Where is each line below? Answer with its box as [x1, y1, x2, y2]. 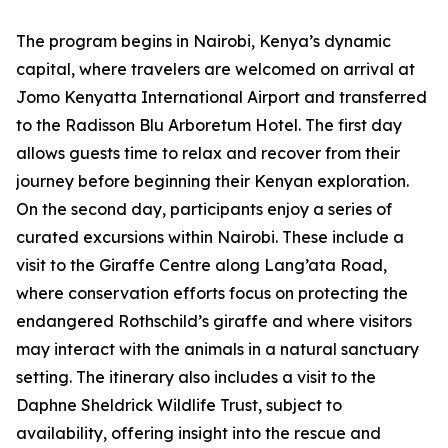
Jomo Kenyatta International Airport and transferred [16, 87, 427, 108]
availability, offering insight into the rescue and [16, 423, 381, 444]
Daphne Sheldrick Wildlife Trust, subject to [16, 395, 342, 416]
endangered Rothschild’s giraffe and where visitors [16, 311, 412, 332]
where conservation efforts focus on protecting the [16, 283, 408, 304]
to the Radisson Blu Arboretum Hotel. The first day [16, 115, 402, 136]
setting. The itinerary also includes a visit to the [16, 367, 376, 388]
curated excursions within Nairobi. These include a [16, 227, 404, 248]
